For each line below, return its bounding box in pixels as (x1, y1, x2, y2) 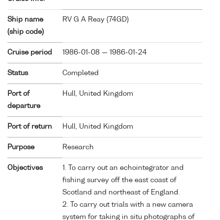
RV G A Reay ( (62, 16, 109, 23)
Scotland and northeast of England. (62, 189, 180, 196)
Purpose (7, 143, 34, 151)
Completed (62, 69, 99, 77)
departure (7, 102, 40, 110)
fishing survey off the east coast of (62, 176, 176, 184)
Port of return (7, 123, 52, 130)
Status (7, 69, 28, 77)
